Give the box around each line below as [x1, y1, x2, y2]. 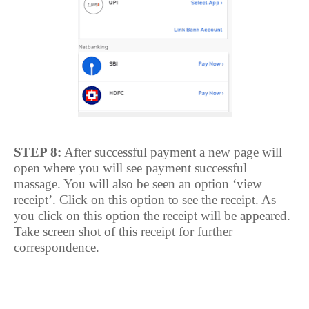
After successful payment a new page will [61, 145, 282, 159]
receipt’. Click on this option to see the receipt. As [14, 192, 276, 207]
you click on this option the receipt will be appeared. [14, 208, 290, 223]
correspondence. [14, 240, 99, 255]
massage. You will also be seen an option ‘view [14, 177, 262, 191]
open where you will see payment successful [14, 161, 247, 175]
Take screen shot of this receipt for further [14, 224, 232, 239]
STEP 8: [14, 145, 61, 159]
